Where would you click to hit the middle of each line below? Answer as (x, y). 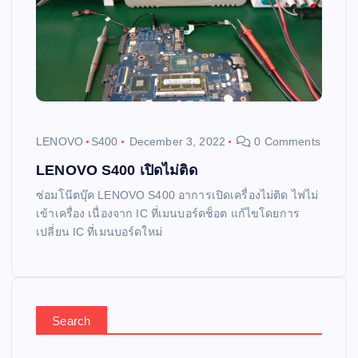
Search (72, 320)
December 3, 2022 (177, 141)
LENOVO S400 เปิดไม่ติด (117, 170)
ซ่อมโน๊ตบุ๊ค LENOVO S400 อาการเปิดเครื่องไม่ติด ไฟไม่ (177, 195)
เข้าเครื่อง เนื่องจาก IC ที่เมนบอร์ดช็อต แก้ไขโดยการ (168, 213)
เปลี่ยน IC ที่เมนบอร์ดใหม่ (99, 231)
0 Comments (286, 141)
